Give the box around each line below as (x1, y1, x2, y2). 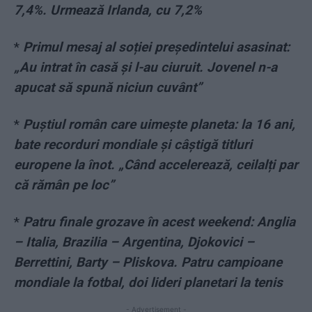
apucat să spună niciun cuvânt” (14, 79, 202, 96)
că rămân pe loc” (14, 177, 114, 194)
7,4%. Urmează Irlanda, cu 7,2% (14, 2, 202, 19)
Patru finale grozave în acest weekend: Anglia (23, 214, 295, 231)
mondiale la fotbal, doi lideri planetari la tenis (14, 274, 283, 291)
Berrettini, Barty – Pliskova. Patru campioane (14, 254, 282, 271)
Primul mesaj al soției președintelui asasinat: (23, 39, 290, 56)
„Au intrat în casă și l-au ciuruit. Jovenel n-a (14, 59, 277, 76)
